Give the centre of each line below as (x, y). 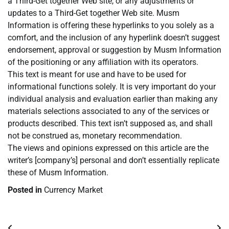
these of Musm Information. (58, 173)
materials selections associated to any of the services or (108, 111)
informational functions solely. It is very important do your (112, 87)
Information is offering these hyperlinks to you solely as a (111, 26)
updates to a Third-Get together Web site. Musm (94, 13)
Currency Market (73, 190)
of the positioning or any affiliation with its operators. (103, 62)
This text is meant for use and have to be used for (97, 75)
